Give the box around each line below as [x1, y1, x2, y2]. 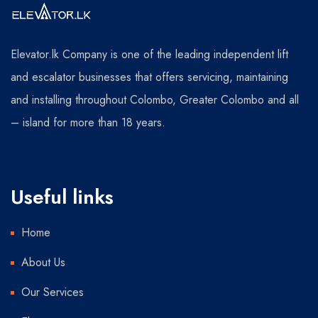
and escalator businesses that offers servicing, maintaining [11, 69, 288, 86]
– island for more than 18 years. [11, 114, 165, 131]
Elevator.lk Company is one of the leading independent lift [11, 46, 288, 63]
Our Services [21, 284, 84, 301]
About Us [21, 254, 65, 271]
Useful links [11, 182, 114, 212]
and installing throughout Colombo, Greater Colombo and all [11, 92, 299, 109]
